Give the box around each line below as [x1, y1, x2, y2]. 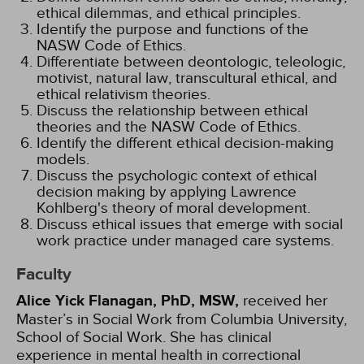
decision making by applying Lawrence [37, 183, 297, 201]
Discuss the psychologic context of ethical [37, 167, 317, 184]
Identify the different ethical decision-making [37, 134, 334, 152]
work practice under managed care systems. [37, 232, 334, 249]
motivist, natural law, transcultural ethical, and [37, 69, 337, 87]
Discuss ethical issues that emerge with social [37, 215, 343, 233]
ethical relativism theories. [37, 85, 210, 103]
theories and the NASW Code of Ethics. [37, 118, 301, 136]
